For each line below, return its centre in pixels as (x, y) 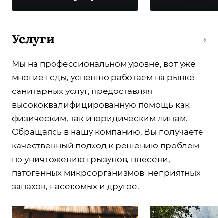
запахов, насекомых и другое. (75, 187)
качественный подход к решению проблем (105, 146)
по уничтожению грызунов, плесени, (91, 159)
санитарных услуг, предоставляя (82, 91)
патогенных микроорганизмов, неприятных (106, 173)
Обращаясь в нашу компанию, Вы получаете (108, 132)
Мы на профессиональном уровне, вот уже (104, 64)
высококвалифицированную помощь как (101, 105)
